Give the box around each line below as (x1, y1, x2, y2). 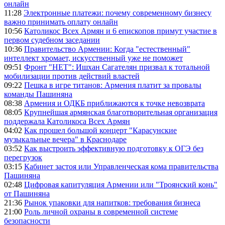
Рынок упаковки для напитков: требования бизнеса (24, 198, 200, 207)
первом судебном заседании (4, 36, 100, 45)
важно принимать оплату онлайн (4, 18, 118, 27)
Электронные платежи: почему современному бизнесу (24, 9, 211, 18)
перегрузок (4, 153, 42, 162)
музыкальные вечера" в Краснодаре (4, 135, 127, 144)
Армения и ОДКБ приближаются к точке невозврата (24, 99, 205, 108)
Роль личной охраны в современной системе (24, 207, 178, 216)
